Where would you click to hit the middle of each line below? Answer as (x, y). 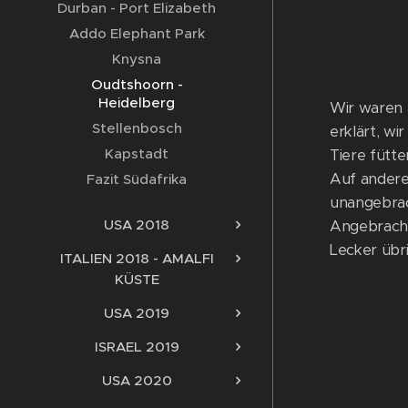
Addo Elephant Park (137, 33)
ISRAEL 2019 (137, 346)
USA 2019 (137, 312)
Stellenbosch (137, 127)
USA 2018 (137, 224)
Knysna (137, 58)
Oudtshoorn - (137, 84)
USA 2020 (137, 380)
